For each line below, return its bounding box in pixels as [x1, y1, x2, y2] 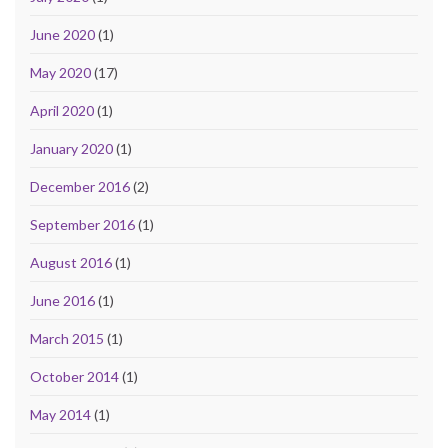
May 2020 [30, 64, 91, 82]
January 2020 [30, 140, 113, 158]
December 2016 [30, 178, 130, 196]
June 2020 [30, 26, 95, 44]
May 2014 [30, 406, 91, 424]
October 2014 [30, 368, 119, 386]
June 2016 [30, 292, 95, 310]
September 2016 [30, 216, 135, 234]
